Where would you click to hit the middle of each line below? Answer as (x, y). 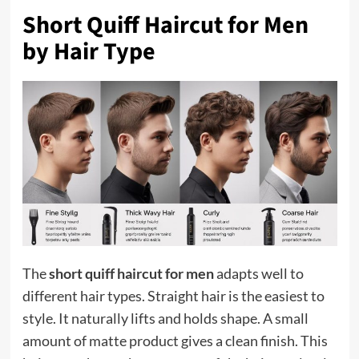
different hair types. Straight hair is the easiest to (173, 296)
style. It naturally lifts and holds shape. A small (165, 319)
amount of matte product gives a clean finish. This (175, 341)
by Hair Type (89, 52)
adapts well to (258, 274)
